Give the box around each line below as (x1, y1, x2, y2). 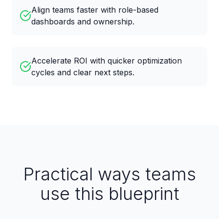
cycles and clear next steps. (31, 67, 134, 77)
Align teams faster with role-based (31, 5, 158, 15)
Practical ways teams (23, 163, 196, 185)
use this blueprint (40, 183, 179, 204)
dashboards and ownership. (31, 17, 134, 26)
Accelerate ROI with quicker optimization (31, 56, 182, 66)
